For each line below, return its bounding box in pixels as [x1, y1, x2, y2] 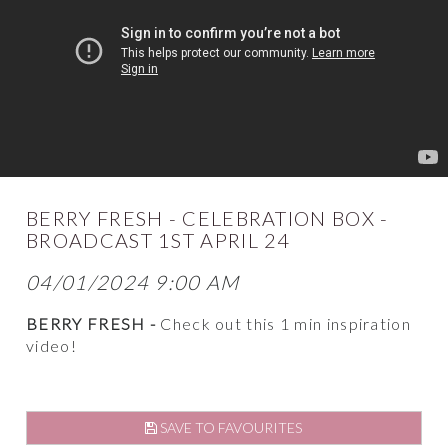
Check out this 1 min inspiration [160, 314, 411, 334]
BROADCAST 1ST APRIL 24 [26, 228, 291, 253]
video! [26, 336, 77, 356]
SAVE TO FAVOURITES [157, 419, 303, 437]
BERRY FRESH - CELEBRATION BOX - [26, 206, 389, 231]
